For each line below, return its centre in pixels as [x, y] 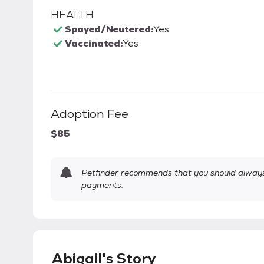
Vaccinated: [94, 44]
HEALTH [72, 15]
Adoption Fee [90, 114]
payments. [102, 185]
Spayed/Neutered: [109, 29]
